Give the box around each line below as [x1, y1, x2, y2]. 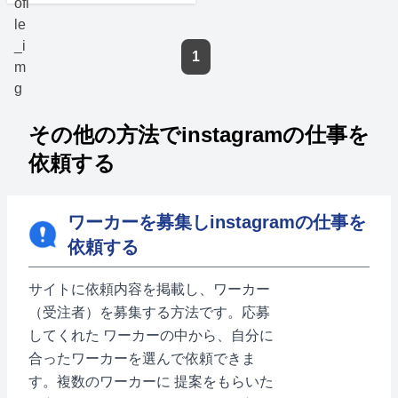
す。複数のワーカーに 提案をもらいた [28, 374, 274, 389]
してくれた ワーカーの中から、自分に [28, 328, 274, 343]
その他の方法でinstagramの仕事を [28, 123, 370, 147]
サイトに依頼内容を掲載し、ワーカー [28, 282, 270, 297]
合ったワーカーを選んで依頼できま [28, 351, 256, 366]
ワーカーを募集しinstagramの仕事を [68, 212, 366, 232]
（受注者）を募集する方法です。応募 [28, 305, 270, 320]
